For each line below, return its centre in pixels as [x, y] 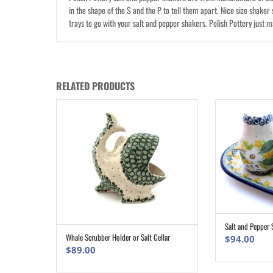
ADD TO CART [133, 239]
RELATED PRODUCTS [95, 86]
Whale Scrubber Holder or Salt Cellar [118, 237]
